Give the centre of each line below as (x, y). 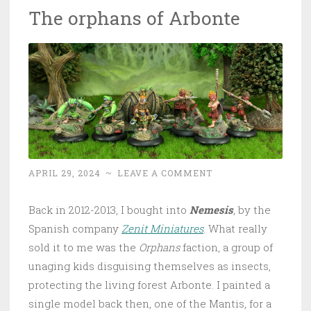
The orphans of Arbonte (134, 17)
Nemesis (211, 210)
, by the (252, 210)
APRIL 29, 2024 (65, 173)
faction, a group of (226, 247)
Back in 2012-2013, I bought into (109, 210)
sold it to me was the (84, 247)
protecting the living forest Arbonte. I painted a (149, 285)
